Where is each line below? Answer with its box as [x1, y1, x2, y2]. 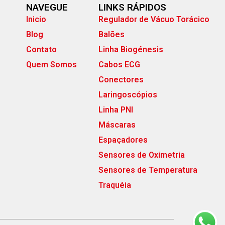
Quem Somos [26, 59, 77, 69]
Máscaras [98, 120, 136, 130]
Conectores [98, 74, 144, 84]
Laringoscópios [98, 89, 157, 99]
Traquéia [98, 180, 131, 190]
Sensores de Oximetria [98, 150, 185, 160]
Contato [26, 44, 57, 54]
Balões [98, 29, 125, 39]
